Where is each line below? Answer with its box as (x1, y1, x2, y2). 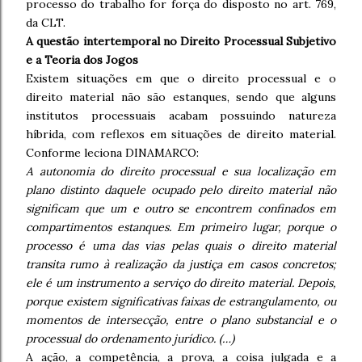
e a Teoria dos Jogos (26, 53, 138, 67)
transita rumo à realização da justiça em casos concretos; (26, 257, 336, 271)
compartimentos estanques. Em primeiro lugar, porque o (26, 220, 336, 234)
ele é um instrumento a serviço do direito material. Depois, (26, 276, 336, 290)
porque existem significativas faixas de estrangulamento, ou (26, 294, 336, 309)
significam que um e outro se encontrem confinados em (26, 201, 336, 216)
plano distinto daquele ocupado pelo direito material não (26, 183, 336, 197)
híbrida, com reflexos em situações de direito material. (26, 127, 336, 141)
